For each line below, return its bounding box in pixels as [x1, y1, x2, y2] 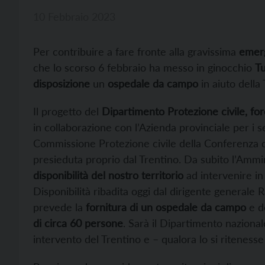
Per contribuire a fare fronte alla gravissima [33, 44, 239, 58]
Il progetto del [33, 104, 102, 118]
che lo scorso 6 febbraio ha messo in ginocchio [33, 60, 255, 74]
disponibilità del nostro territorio [33, 168, 183, 182]
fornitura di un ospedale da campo [83, 200, 246, 214]
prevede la [33, 200, 83, 214]
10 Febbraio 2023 [33, 9, 115, 23]
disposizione [33, 76, 90, 90]
